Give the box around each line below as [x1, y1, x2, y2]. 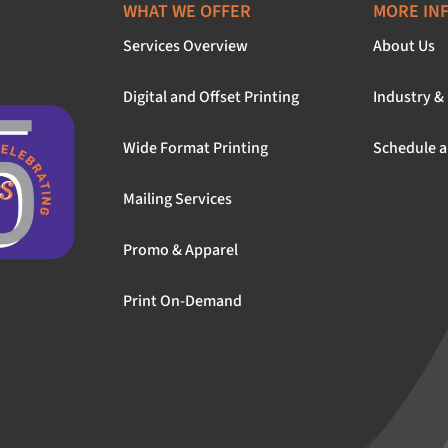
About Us [372, 34, 435, 57]
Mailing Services [123, 187, 233, 210]
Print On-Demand [123, 289, 243, 312]
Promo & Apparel [123, 238, 239, 261]
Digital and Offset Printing [123, 85, 300, 108]
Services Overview [123, 34, 249, 57]
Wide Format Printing [123, 136, 269, 159]
